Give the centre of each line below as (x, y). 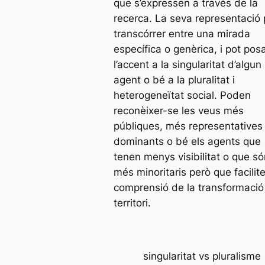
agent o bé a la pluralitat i (174, 80)
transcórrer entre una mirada (182, 33)
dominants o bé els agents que (187, 141)
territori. (132, 203)
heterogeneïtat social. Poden (182, 95)
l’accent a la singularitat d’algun (188, 64)
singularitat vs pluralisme (202, 256)
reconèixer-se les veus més (179, 110)
